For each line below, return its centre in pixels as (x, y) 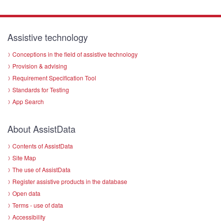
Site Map (24, 157)
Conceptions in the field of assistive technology (75, 54)
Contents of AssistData (43, 146)
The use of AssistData (41, 169)
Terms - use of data (38, 205)
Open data (26, 193)
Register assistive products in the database (70, 181)
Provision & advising (40, 66)
